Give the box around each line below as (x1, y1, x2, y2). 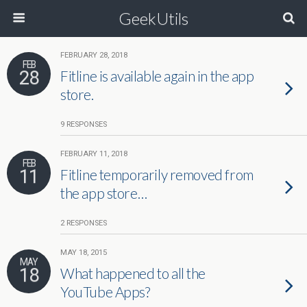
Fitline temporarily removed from (60, 166, 254, 183)
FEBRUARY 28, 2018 (60, 51, 127, 60)
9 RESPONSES (60, 120, 107, 129)
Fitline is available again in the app (60, 67, 254, 84)
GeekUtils (119, 8, 188, 28)
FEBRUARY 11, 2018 (60, 149, 127, 158)
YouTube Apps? (60, 283, 150, 300)
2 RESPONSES (60, 219, 107, 228)
